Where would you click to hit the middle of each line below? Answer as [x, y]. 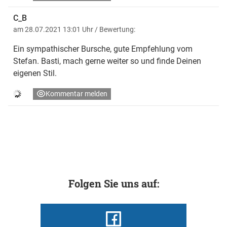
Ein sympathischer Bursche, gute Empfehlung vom [103, 49]
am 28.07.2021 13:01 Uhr [54, 30]
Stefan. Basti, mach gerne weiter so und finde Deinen [107, 61]
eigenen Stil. [35, 73]
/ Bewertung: [115, 30]
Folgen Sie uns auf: [113, 184]
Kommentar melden [77, 94]
